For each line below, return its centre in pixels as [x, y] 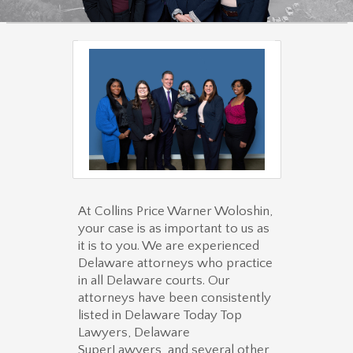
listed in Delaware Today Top [160, 316]
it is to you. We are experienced [169, 246]
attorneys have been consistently [175, 298]
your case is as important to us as [174, 229]
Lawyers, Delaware [134, 333]
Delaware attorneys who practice [175, 264]
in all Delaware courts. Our [154, 281]
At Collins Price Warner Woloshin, [175, 212]
